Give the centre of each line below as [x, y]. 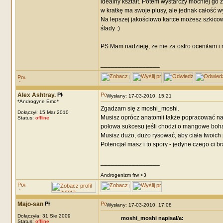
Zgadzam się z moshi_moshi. [140, 109]
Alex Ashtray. [36, 95]
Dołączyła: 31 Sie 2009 [44, 216]
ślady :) [110, 28]
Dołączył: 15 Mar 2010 [43, 112]
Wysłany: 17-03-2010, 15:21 [141, 96]
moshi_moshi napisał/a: [152, 218]
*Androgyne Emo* [38, 101]
